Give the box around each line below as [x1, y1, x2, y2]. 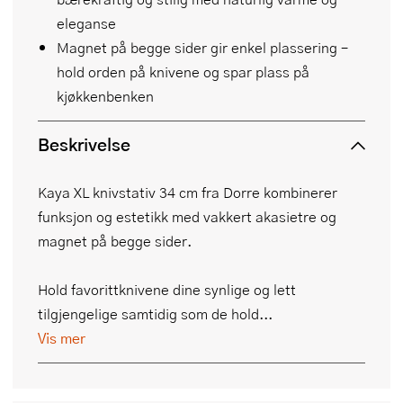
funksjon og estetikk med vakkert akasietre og [38, 205, 336, 227]
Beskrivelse [38, 130, 130, 157]
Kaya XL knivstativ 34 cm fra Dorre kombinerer [38, 181, 337, 202]
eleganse [57, 12, 116, 33]
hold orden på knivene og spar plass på [57, 60, 309, 82]
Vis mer [38, 327, 85, 348]
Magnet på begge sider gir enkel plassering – [57, 36, 348, 58]
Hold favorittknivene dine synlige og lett [38, 278, 296, 300]
